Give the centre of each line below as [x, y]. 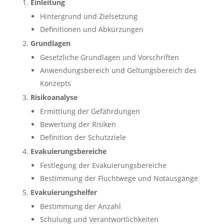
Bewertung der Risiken [78, 124]
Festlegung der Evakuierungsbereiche [103, 165]
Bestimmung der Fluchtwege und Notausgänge [119, 178]
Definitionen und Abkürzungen [91, 29]
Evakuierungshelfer [63, 192]
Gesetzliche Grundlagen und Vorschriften [109, 57]
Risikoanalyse [54, 97]
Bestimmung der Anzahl [80, 206]
